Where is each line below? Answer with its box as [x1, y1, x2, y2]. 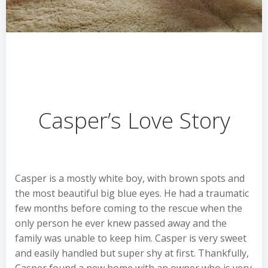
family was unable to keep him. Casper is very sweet [15, 232, 246, 245]
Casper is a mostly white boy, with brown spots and [15, 172, 245, 185]
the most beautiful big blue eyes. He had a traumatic [15, 187, 249, 200]
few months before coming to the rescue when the [15, 202, 242, 215]
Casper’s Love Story [38, 105, 230, 135]
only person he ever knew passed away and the [15, 217, 227, 230]
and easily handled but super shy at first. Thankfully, [15, 246, 249, 260]
